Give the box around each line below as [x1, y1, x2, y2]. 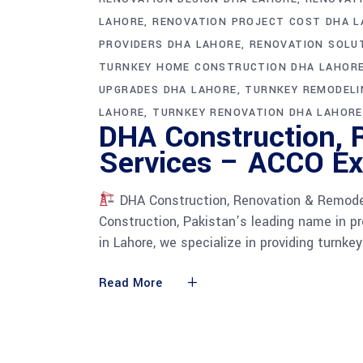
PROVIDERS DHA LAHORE [99, 36, 241, 52]
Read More [99, 274, 162, 292]
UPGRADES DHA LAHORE [99, 82, 237, 97]
